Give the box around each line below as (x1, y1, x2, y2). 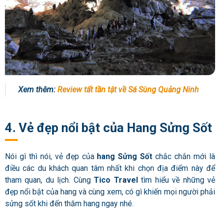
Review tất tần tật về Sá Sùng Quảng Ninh (57, 85, 199, 95)
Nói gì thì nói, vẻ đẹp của (5, 152, 97, 162)
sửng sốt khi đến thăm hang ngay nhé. (5, 199, 136, 209)
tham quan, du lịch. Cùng (5, 175, 94, 185)
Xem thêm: (18, 85, 57, 95)
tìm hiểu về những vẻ (137, 175, 216, 185)
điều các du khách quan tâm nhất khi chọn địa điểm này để (5, 164, 215, 173)
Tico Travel (94, 175, 138, 185)
